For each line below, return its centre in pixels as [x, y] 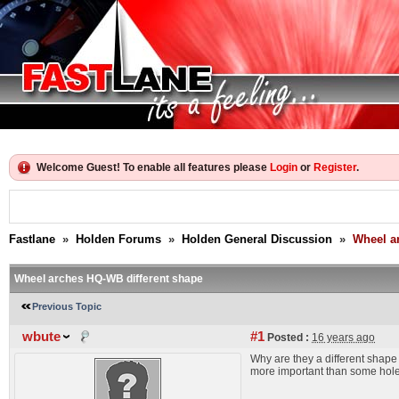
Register [335, 167]
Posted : [287, 338]
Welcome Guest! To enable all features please [153, 167]
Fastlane [32, 239]
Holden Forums [118, 239]
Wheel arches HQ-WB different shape [109, 279]
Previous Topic [67, 306]
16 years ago [343, 338]
